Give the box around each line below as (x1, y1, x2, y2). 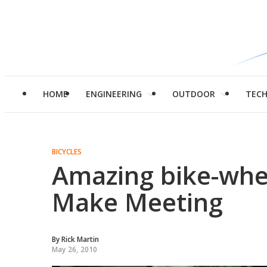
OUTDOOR (172, 88, 215, 100)
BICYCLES (52, 147, 82, 157)
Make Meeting (52, 185, 223, 219)
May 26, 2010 (52, 244, 98, 254)
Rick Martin (61, 234, 99, 244)
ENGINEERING (86, 88, 142, 100)
